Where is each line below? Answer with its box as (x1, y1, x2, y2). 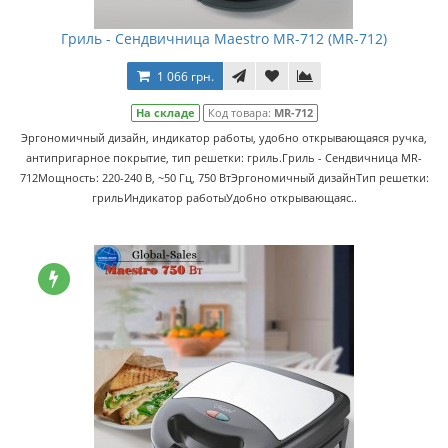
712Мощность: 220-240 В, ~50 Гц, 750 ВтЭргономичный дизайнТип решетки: (19, 170, 429, 185)
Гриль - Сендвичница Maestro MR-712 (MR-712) (61, 29, 387, 48)
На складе (135, 105, 195, 120)
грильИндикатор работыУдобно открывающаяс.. (91, 190, 357, 205)
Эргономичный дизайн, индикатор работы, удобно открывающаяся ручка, (21, 130, 427, 145)
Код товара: (207, 105, 274, 120)
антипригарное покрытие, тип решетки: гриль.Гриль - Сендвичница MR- (26, 150, 422, 165)
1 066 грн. (157, 68, 214, 85)
